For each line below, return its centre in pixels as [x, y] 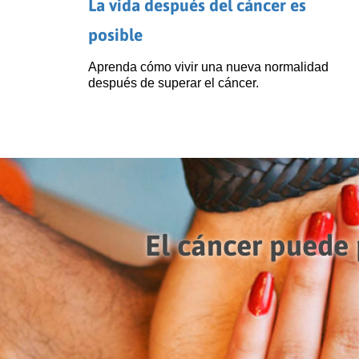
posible [115, 34]
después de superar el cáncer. [173, 83]
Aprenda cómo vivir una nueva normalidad [208, 67]
